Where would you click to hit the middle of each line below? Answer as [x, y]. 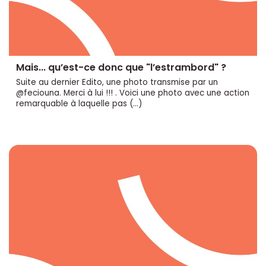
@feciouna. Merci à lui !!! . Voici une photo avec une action [133, 93]
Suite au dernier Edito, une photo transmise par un [117, 83]
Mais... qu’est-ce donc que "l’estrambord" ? [121, 68]
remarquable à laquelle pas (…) [79, 104]
